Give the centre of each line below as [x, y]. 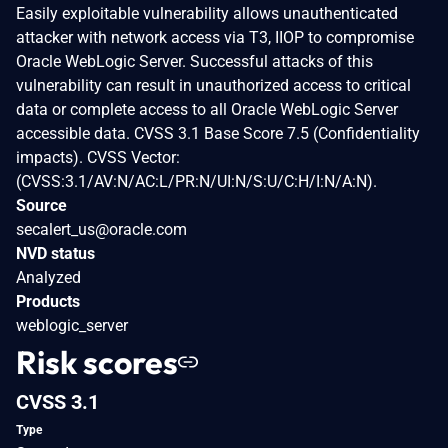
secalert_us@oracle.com [101, 230]
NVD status [55, 254]
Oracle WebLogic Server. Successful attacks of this [194, 62]
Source [41, 206]
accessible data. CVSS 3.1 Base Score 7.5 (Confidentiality [218, 134]
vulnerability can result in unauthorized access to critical [213, 86]
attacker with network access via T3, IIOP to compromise [215, 38]
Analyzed [48, 278]
